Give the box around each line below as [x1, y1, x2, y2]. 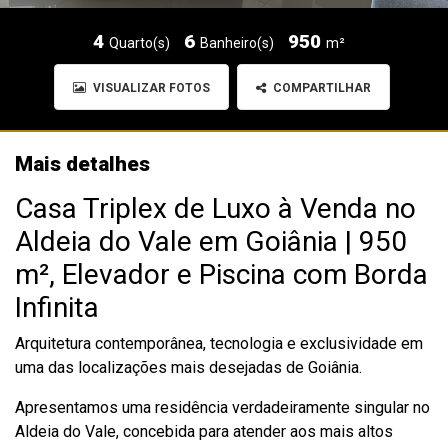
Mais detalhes [15, 152, 150, 176]
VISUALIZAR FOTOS [90, 81, 210, 95]
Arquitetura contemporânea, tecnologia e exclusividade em [15, 334, 423, 353]
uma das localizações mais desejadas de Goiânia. [15, 358, 362, 377]
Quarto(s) [109, 35, 170, 51]
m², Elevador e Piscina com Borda [15, 258, 428, 291]
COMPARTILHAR [270, 81, 371, 95]
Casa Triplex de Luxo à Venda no [15, 192, 416, 225]
